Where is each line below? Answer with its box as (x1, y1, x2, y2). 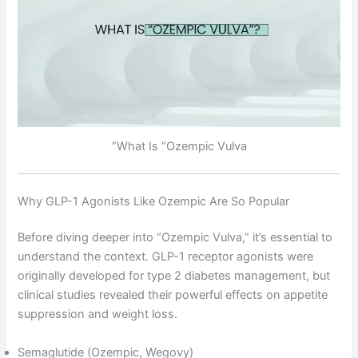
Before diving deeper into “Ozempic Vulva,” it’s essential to (18, 230, 333, 245)
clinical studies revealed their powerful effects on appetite (18, 288, 328, 303)
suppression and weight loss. (18, 307, 178, 322)
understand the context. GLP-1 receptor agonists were (18, 249, 314, 265)
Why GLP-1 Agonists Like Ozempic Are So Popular (18, 193, 290, 209)
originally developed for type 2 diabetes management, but (18, 268, 331, 284)
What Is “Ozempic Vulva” (116, 138, 247, 153)
